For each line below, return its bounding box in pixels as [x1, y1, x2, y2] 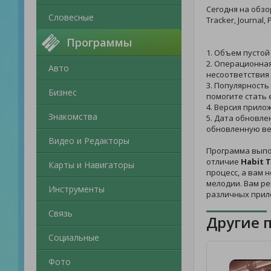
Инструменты [48, 183, 105, 195]
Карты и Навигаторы [48, 159, 134, 171]
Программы [67, 35, 132, 50]
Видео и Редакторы [48, 135, 129, 146]
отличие [206, 156, 241, 167]
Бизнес [48, 87, 77, 98]
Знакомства [48, 111, 97, 122]
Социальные [48, 232, 99, 243]
